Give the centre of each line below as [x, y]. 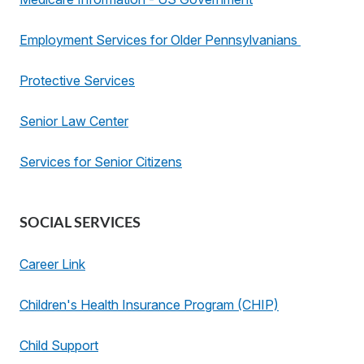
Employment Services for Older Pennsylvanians [160, 40]
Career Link [52, 264]
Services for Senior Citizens [101, 162]
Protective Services [77, 80]
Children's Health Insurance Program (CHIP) [149, 305]
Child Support [59, 345]
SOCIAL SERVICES [80, 223]
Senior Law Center [74, 121]
